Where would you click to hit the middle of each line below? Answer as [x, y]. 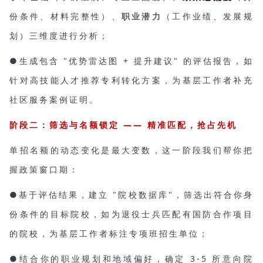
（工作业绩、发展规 [208, 16]
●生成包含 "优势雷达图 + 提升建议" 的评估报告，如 [131, 60]
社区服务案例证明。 [55, 99]
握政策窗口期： [45, 169]
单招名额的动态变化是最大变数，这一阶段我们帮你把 [131, 150]
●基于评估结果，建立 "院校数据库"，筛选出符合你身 [131, 194]
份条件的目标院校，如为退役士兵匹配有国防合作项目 [131, 214]
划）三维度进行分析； [60, 35]
